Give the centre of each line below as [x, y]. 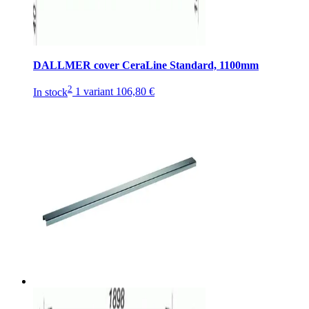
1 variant [94, 92]
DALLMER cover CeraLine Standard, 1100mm [146, 66]
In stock [50, 92]
